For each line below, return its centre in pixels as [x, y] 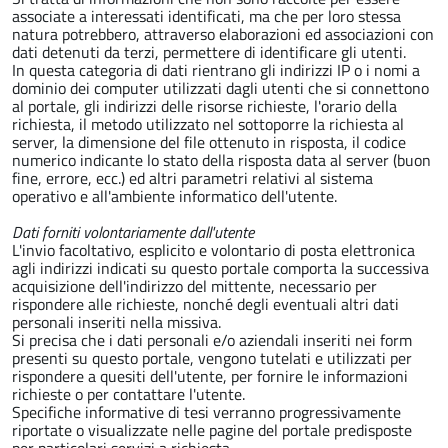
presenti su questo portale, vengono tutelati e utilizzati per [212, 358]
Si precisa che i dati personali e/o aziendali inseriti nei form [212, 340]
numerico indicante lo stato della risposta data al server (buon [221, 160]
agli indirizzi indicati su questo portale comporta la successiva [220, 268]
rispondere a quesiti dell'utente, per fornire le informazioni [210, 376]
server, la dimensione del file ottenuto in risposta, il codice [209, 142]
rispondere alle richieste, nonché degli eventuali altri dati [205, 304]
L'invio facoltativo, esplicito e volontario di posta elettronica [213, 250]
